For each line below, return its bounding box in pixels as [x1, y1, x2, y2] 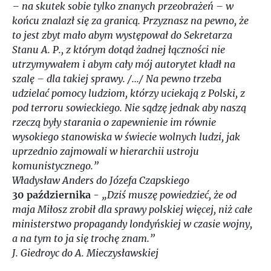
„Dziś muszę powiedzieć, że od [102, 189, 237, 201]
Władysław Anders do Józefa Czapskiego [12, 174, 189, 186]
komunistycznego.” [12, 160, 99, 172]
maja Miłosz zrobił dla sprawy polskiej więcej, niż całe [12, 203, 252, 215]
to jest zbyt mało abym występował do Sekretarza [12, 29, 232, 41]
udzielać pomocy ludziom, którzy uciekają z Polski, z [12, 87, 245, 99]
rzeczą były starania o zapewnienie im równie [12, 116, 216, 128]
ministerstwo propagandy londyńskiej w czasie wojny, [12, 218, 252, 230]
